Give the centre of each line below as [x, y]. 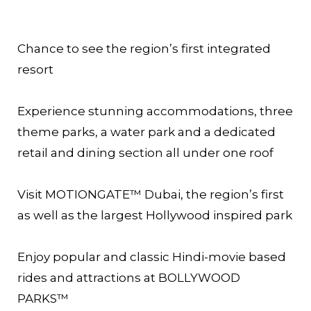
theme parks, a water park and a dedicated [146, 132]
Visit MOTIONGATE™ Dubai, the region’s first [151, 194]
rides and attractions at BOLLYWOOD [129, 277]
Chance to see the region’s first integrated [144, 48]
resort [35, 69]
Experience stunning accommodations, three [155, 111]
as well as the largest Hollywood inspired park [155, 215]
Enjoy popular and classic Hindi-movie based [152, 257]
